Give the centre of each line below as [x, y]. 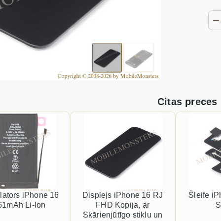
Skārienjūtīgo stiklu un [123, 215]
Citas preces [187, 102]
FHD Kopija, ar [123, 205]
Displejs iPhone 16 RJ [123, 195]
